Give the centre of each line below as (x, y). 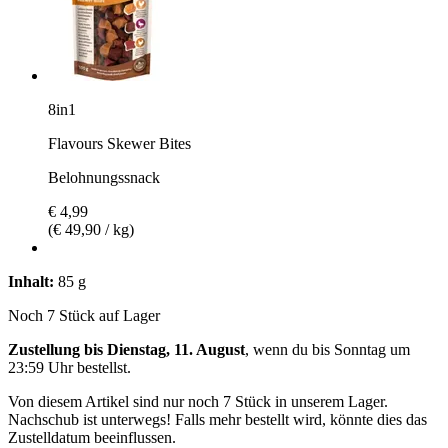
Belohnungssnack (104, 177)
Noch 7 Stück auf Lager (84, 315)
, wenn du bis (289, 349)
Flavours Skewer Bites (119, 143)
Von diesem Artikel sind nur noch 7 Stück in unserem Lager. (198, 401)
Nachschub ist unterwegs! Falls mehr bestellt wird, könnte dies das (217, 419)
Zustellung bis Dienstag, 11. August (126, 349)
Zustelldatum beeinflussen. (92, 437)
